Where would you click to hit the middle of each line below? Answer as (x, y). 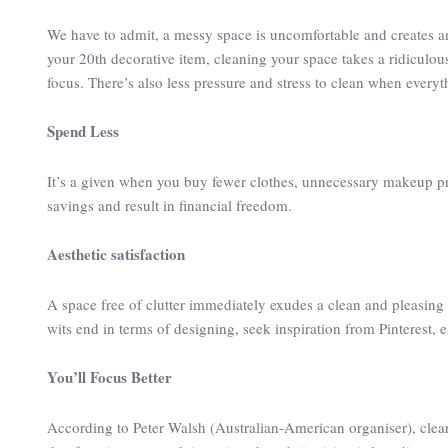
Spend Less (83, 130)
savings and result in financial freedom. (169, 204)
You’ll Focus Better (109, 376)
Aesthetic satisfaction (116, 253)
